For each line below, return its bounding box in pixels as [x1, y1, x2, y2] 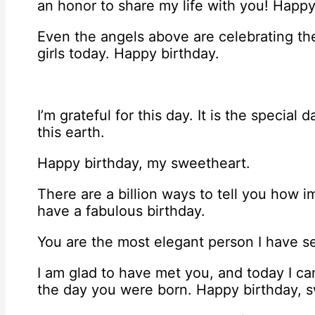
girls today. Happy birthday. [37, 45, 219, 63]
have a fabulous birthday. [37, 202, 205, 220]
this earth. [37, 124, 105, 141]
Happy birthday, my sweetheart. [37, 155, 250, 172]
